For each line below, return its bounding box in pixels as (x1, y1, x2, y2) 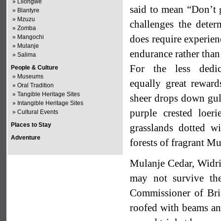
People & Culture (11, 64, 59, 71)
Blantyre (17, 7, 40, 14)
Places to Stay (11, 121, 52, 128)
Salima (17, 51, 37, 58)
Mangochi (17, 34, 44, 40)
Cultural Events (17, 109, 59, 115)
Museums (17, 73, 44, 80)
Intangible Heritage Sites (17, 100, 84, 107)
